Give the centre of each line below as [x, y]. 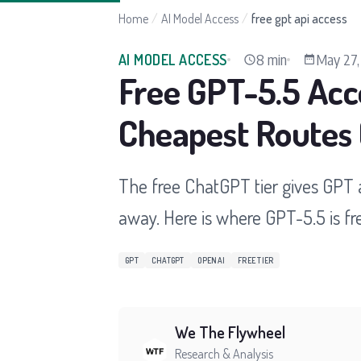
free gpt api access [299, 19]
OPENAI [211, 260]
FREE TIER [256, 260]
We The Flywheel [230, 332]
